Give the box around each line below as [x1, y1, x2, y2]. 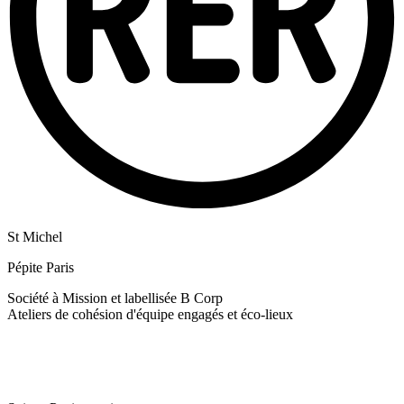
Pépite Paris [7, 260, 74, 276]
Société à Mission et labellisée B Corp [7, 290, 223, 307]
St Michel [7, 229, 62, 245]
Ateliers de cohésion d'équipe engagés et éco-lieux [7, 307, 293, 323]
